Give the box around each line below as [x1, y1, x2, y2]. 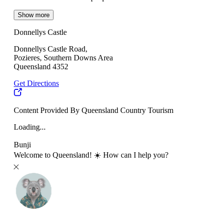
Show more [18, 11, 50, 19]
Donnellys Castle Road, [14, 45, 87, 54]
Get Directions [14, 79, 59, 88]
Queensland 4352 [14, 62, 68, 71]
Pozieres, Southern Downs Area [14, 54, 113, 62]
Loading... [14, 123, 46, 132]
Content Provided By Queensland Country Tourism [14, 106, 173, 115]
